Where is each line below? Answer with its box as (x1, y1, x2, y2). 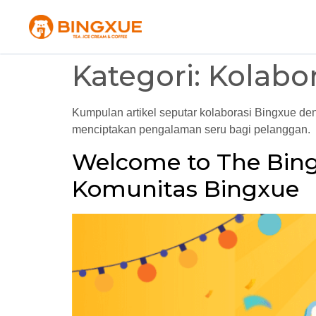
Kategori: (72, 59, 208, 94)
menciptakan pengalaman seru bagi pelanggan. (72, 123, 310, 136)
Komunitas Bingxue (72, 174, 299, 202)
